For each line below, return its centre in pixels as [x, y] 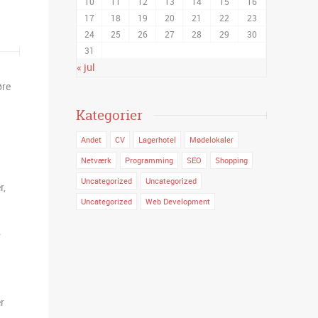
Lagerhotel [158, 139]
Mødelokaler [212, 139]
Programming [149, 160]
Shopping [232, 160]
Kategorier [110, 115]
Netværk [97, 160]
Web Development [178, 201]
